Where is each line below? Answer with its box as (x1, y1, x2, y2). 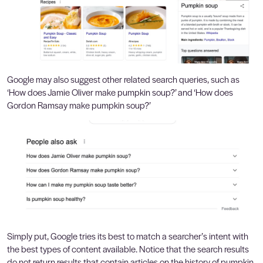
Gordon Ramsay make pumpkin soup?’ (7, 99, 151, 112)
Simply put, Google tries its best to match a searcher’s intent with (7, 229, 248, 242)
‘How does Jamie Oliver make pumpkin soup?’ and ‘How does (7, 86, 233, 99)
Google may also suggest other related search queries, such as (7, 73, 240, 86)
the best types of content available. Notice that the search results (7, 242, 249, 255)
